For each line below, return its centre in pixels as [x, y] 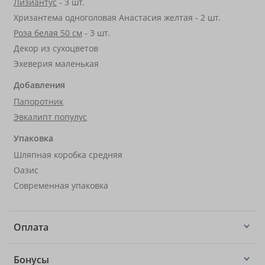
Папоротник [38, 101]
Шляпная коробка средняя [68, 155]
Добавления [39, 85]
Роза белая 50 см [48, 33]
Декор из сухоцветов [56, 48]
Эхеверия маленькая [56, 64]
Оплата [31, 227]
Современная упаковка [61, 185]
